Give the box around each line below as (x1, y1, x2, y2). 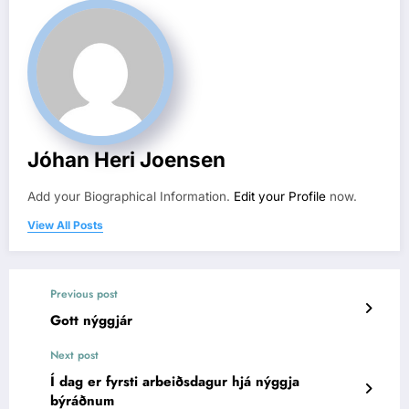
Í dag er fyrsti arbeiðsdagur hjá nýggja (50, 371, 299, 392)
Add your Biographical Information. (27, 188, 234, 204)
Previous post (50, 285, 118, 302)
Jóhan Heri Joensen (27, 146, 225, 172)
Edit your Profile (234, 188, 326, 204)
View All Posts (27, 217, 103, 232)
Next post (50, 346, 99, 363)
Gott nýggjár (50, 309, 132, 330)
